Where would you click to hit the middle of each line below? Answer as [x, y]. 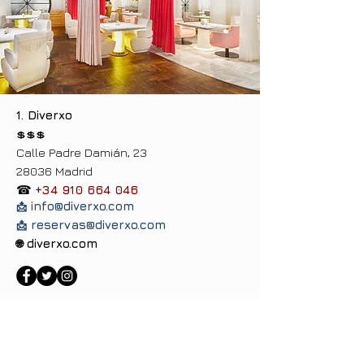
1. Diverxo [44, 115]
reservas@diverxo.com [98, 225]
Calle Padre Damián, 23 [82, 152]
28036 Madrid [54, 171]
